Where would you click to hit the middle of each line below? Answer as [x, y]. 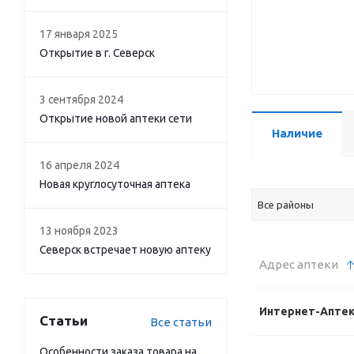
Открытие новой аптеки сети [116, 119]
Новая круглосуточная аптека [115, 184]
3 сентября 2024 [81, 100]
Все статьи [181, 322]
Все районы [286, 205]
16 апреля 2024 [79, 165]
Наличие [297, 133]
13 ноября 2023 [79, 231]
